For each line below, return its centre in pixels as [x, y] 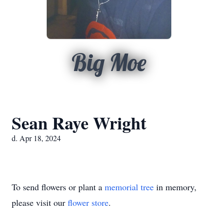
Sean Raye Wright [79, 123]
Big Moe [109, 62]
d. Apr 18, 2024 [36, 138]
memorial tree [129, 187]
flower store [88, 202]
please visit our [40, 202]
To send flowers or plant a [58, 187]
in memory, [175, 187]
